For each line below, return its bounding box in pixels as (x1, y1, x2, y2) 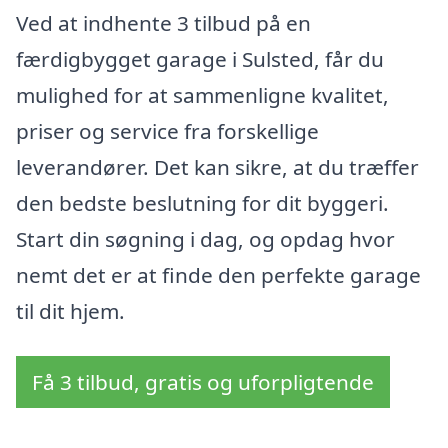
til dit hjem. (16, 296, 125, 325)
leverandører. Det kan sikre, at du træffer (16, 152, 419, 181)
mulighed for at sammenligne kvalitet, (16, 80, 389, 109)
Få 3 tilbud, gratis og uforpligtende (32, 368, 374, 397)
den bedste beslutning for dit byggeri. (16, 188, 389, 217)
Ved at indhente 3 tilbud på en (16, 8, 311, 37)
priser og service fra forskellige (16, 116, 319, 145)
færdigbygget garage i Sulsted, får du (16, 44, 384, 73)
